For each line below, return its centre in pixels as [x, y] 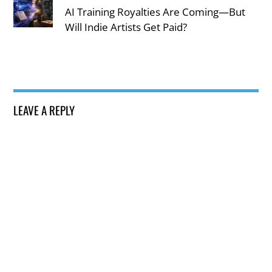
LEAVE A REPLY [44, 110]
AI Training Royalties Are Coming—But [155, 12]
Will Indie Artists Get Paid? [126, 27]
